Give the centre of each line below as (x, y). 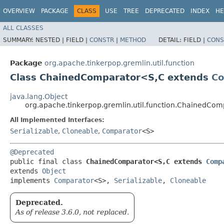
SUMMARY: (19, 40)
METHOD (133, 40)
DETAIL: (171, 40)
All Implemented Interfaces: (57, 120)
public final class (48, 161)
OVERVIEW (19, 11)
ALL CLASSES (23, 28)
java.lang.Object (39, 96)
